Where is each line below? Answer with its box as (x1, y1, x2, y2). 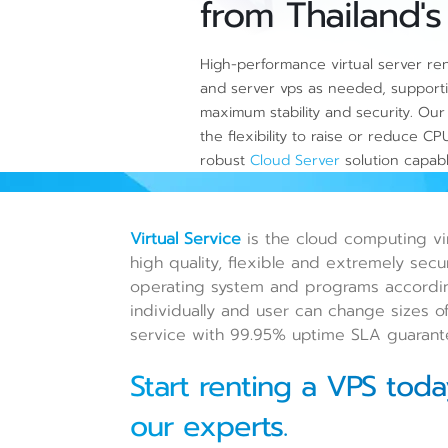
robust (200, 149, 250, 171)
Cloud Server (250, 149, 340, 171)
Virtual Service (130, 227, 241, 251)
